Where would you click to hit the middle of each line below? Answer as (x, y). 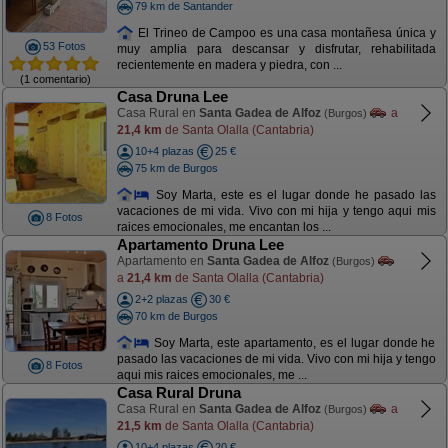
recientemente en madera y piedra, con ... (229, 65)
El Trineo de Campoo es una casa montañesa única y (285, 32)
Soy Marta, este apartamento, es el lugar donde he (293, 342)
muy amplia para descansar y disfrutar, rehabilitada (276, 49)
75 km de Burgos (176, 167)
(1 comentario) (55, 78)
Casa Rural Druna (178, 392)
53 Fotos (64, 46)
